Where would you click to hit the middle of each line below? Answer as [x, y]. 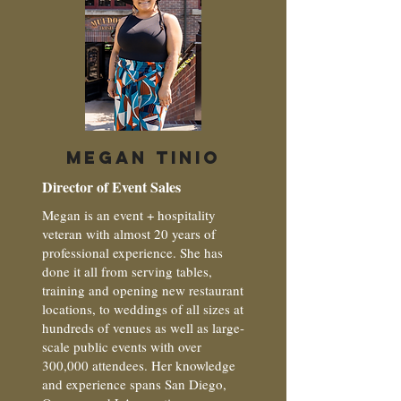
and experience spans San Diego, [134, 384]
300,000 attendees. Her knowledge [139, 365]
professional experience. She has [132, 252]
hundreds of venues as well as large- [143, 328]
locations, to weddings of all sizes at [143, 309]
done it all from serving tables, [127, 271]
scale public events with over [122, 346]
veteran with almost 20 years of [129, 234]
